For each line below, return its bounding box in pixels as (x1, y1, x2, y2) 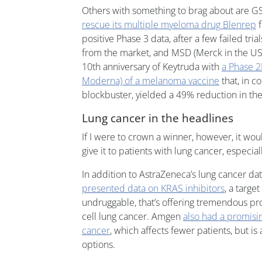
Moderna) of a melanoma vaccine (82, 74, 219, 87)
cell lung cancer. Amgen (82, 209, 183, 223)
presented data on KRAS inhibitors (82, 181, 225, 195)
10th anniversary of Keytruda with (82, 60, 222, 73)
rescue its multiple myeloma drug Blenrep (82, 18, 256, 31)
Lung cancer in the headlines (82, 109, 233, 126)
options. (82, 237, 115, 251)
